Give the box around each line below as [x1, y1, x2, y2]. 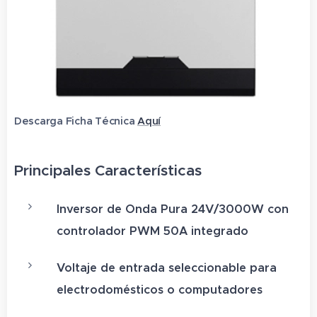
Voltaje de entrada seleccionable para [57, 260, 277, 275]
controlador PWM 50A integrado [57, 223, 248, 238]
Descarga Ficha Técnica [14, 114, 135, 127]
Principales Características [14, 161, 202, 180]
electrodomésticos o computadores [57, 282, 263, 297]
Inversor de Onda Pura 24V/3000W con [57, 201, 289, 217]
